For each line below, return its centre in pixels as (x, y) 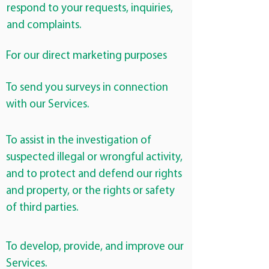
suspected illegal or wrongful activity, (94, 158)
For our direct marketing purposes (86, 56)
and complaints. (44, 26)
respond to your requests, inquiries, (90, 9)
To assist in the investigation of (79, 141)
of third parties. (42, 208)
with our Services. (47, 105)
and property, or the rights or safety (90, 191)
